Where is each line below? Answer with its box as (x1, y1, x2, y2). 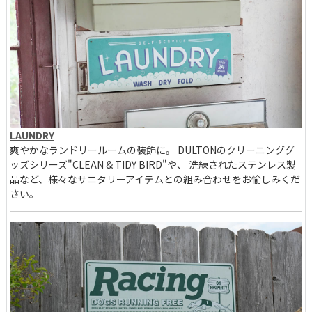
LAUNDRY (10, 128, 54, 143)
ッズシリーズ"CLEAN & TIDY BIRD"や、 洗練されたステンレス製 (10, 157, 296, 172)
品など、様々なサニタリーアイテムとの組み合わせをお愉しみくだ (10, 172, 300, 187)
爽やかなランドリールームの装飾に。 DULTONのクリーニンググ (10, 143, 295, 157)
